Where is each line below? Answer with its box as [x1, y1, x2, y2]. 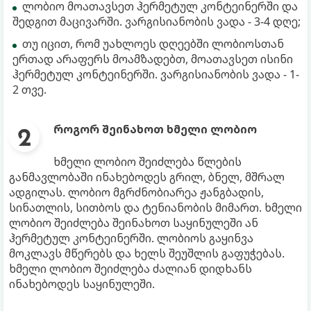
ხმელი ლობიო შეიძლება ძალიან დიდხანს [9, 260, 252, 276]
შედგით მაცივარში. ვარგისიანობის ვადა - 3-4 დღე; [12, 13, 301, 29]
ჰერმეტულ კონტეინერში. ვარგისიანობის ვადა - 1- [12, 66, 299, 82]
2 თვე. [12, 81, 47, 97]
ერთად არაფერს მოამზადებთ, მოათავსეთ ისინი [12, 51, 293, 67]
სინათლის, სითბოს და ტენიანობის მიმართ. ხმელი [9, 199, 302, 215]
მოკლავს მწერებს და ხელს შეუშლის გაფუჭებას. [9, 245, 285, 261]
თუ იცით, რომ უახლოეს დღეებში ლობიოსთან [22, 35, 284, 51]
